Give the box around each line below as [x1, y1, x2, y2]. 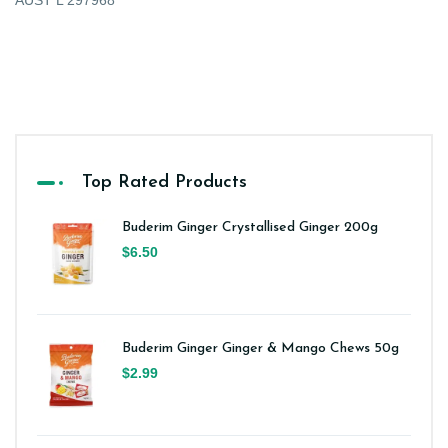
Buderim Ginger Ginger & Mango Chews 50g [122, 341, 399, 357]
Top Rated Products [82, 173, 247, 193]
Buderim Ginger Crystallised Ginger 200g [122, 220, 378, 236]
